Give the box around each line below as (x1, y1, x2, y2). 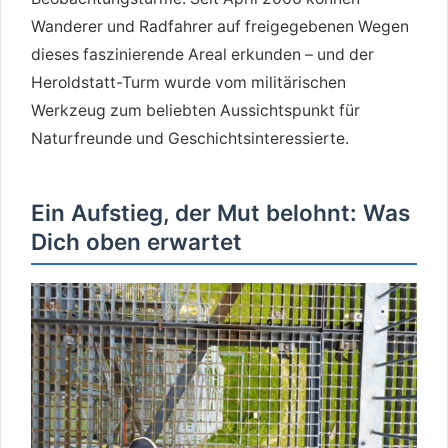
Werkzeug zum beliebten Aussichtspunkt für (31, 101, 360, 121)
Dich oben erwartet (31, 228, 242, 256)
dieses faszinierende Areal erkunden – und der (31, 45, 374, 65)
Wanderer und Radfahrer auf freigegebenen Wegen (31, 17, 409, 37)
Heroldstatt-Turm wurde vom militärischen (31, 73, 346, 93)
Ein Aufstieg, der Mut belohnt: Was (31, 199, 410, 227)
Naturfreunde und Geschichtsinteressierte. (31, 129, 349, 149)
